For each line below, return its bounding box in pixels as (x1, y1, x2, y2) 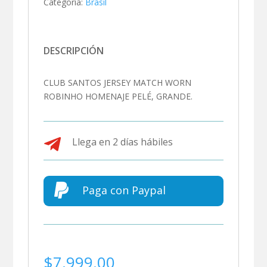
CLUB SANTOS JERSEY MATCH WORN (44, 76, 192, 88)
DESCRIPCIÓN (44, 44, 104, 57)
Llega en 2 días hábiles (72, 135, 173, 148)
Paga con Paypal (82, 182, 166, 197)
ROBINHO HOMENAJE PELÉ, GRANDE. (44, 90, 193, 102)
